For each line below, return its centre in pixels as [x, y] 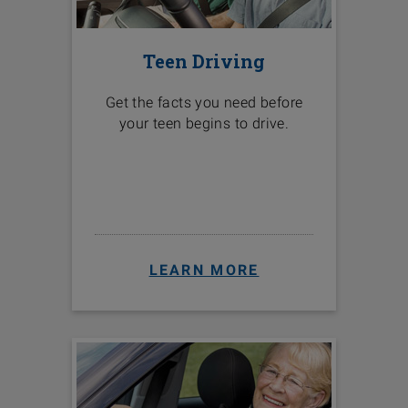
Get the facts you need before [204, 103]
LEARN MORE [204, 270]
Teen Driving [204, 61]
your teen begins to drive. [204, 124]
